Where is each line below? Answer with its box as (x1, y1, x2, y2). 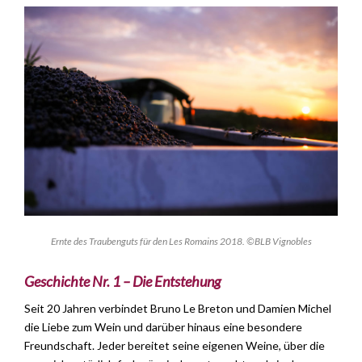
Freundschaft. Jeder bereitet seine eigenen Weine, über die (24, 338, 325, 352)
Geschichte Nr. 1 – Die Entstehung (24, 271, 221, 290)
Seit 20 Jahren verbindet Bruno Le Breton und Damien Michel (24, 301, 331, 315)
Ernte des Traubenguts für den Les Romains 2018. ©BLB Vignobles (50, 234, 312, 247)
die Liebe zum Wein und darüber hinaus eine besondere (24, 319, 302, 334)
